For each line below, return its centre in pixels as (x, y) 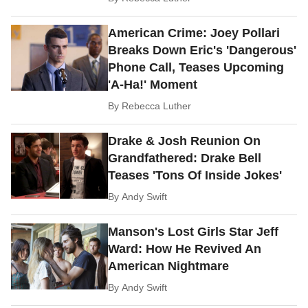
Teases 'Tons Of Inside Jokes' (195, 176)
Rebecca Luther (157, 106)
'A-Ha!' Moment (153, 85)
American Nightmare (169, 266)
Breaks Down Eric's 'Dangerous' (202, 51)
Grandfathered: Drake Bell (185, 158)
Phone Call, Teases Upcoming (196, 68)
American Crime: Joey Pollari (194, 33)
